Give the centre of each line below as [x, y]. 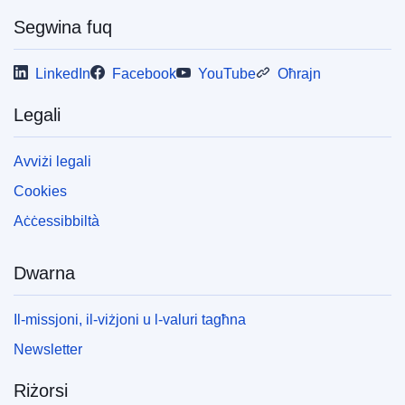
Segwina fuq [63, 27]
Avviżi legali [52, 161]
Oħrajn [299, 73]
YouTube [227, 73]
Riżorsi [41, 390]
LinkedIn [63, 73]
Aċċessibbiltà [57, 221]
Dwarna [44, 273]
